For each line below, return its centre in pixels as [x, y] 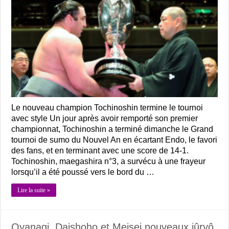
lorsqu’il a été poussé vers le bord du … [83, 172]
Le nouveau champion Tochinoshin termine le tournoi [107, 108]
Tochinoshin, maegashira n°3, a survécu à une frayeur [109, 162]
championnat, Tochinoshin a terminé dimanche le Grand [112, 129]
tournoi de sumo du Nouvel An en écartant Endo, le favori [114, 140]
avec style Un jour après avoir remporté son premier [105, 119]
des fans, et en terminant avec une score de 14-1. [100, 151]
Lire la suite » [34, 190]
